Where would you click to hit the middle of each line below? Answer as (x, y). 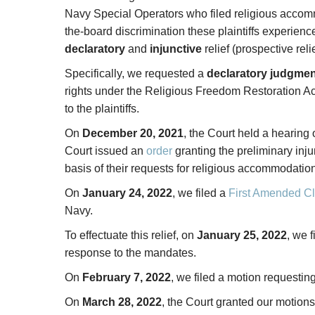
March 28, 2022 (122, 302)
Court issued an (105, 151)
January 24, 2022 (127, 193)
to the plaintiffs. (102, 109)
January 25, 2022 (242, 235)
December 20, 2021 (133, 133)
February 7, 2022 (126, 277)
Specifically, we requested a (135, 73)
